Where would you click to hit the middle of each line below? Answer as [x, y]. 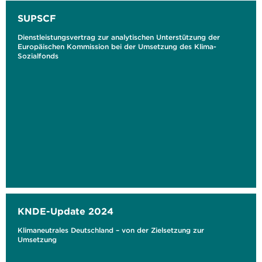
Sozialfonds [38, 56]
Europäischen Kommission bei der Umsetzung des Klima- [117, 46]
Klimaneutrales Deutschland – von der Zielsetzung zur [111, 230]
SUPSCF [37, 18]
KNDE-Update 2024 [65, 211]
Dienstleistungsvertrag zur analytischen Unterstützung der [119, 37]
